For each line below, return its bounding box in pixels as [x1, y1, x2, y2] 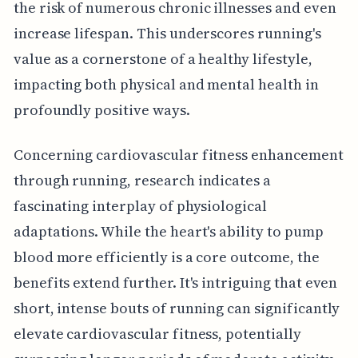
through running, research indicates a [13, 169, 272, 190]
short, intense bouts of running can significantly [13, 297, 340, 318]
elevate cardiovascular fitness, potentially [13, 323, 301, 344]
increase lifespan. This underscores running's [13, 22, 321, 43]
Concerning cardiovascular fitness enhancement [13, 144, 344, 165]
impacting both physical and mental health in [13, 74, 319, 94]
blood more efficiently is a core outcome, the [13, 246, 320, 267]
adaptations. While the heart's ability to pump [13, 221, 324, 241]
